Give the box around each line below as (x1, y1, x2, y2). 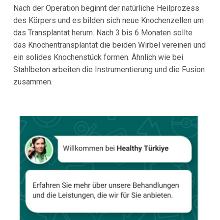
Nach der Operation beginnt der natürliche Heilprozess (13, 3, 199, 13)
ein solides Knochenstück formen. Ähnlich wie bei (13, 52, 183, 62)
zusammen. (13, 77, 53, 86)
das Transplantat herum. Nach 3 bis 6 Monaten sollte (13, 27, 192, 37)
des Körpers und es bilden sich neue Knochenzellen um (13, 15, 204, 25)
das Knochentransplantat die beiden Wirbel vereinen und (13, 40, 206, 50)
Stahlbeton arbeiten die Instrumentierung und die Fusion (13, 64, 205, 74)
